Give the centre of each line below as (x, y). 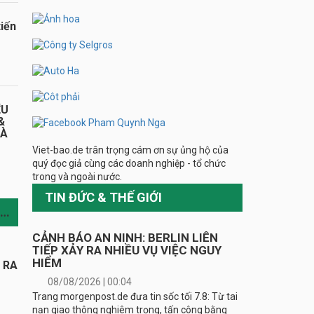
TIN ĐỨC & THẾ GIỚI (103, 197)
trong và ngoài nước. (77, 176)
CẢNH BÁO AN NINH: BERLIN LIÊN (125, 237)
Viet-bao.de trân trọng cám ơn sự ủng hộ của (130, 150)
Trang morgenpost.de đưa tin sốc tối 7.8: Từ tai (135, 296)
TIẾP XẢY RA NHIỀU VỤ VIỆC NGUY (127, 250)
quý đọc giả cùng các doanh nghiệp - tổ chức (129, 163)
